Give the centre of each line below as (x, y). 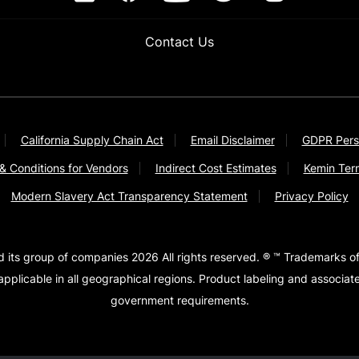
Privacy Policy (311, 196)
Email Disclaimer (232, 139)
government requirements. (179, 300)
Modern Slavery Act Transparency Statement (129, 196)
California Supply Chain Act (92, 139)
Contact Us (179, 41)
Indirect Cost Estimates (216, 167)
